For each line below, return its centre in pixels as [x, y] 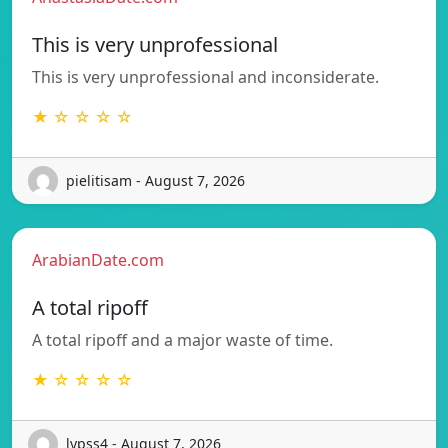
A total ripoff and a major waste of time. [182, 339]
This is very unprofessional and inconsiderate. [205, 76]
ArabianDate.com [98, 259]
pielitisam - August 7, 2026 [155, 181]
